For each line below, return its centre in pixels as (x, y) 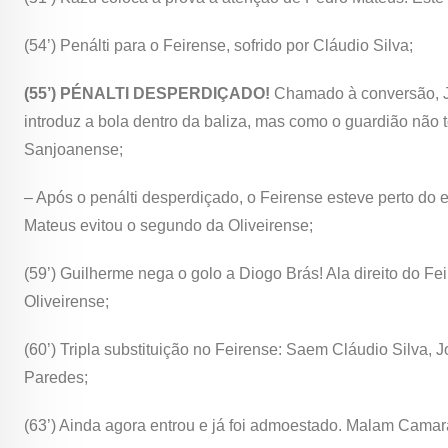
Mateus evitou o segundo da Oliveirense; (168, 226)
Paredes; (56, 378)
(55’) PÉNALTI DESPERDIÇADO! (149, 94)
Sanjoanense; (73, 150)
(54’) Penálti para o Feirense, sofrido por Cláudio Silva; (218, 46)
